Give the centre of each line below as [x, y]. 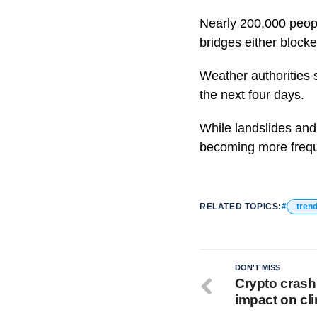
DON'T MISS [258, 267]
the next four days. [252, 94]
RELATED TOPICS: [241, 206]
